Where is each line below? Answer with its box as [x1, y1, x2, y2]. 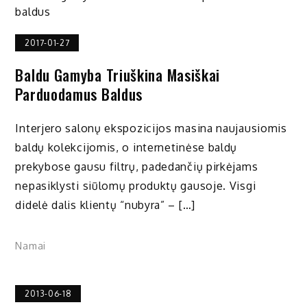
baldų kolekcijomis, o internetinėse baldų [15, 140, 238, 155]
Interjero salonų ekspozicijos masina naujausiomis [15, 121, 287, 136]
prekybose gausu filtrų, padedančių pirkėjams [15, 160, 258, 174]
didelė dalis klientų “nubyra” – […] [15, 198, 195, 212]
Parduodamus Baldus [15, 82, 143, 105]
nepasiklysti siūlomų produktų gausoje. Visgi [15, 179, 256, 193]
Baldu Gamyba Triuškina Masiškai [15, 63, 221, 86]
